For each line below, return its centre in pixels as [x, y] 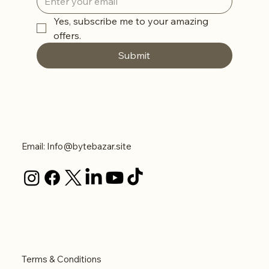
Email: [34, 146]
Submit [134, 55]
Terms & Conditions [61, 259]
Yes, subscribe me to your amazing [131, 21]
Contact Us [47, 117]
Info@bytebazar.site [89, 146]
